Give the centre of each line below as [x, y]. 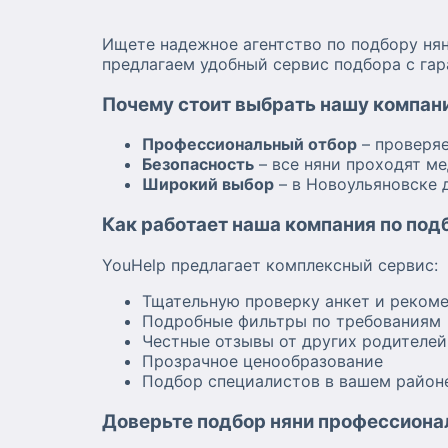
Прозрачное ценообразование [262, 360]
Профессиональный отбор [249, 144]
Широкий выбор [208, 184]
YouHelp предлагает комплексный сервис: [270, 264]
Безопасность [198, 164]
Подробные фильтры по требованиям [291, 320]
